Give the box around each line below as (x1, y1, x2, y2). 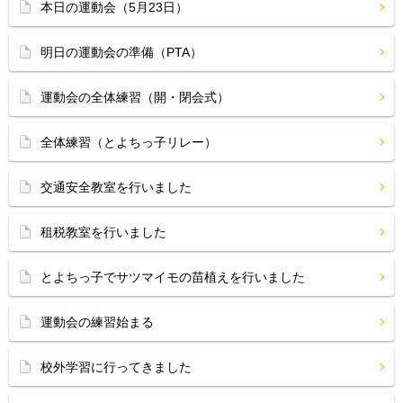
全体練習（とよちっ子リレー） (40, 135, 217, 149)
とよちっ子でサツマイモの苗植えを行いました (40, 270, 305, 284)
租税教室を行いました (40, 225, 166, 239)
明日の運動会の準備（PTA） (40, 45, 202, 59)
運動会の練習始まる (40, 315, 154, 329)
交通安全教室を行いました (40, 180, 192, 194)
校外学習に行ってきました (40, 360, 192, 374)
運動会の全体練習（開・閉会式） (40, 90, 229, 104)
